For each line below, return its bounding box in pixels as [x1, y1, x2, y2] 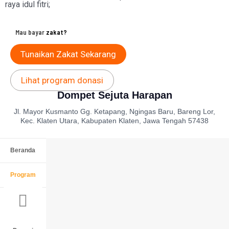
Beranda [10, 147, 36, 154]
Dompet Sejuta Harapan [57, 89, 172, 101]
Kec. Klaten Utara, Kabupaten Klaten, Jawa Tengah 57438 [20, 117, 209, 125]
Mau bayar [15, 28, 46, 36]
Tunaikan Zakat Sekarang [20, 49, 116, 59]
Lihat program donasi [21, 75, 103, 85]
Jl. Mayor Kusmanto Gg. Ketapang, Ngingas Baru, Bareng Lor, [14, 107, 215, 116]
